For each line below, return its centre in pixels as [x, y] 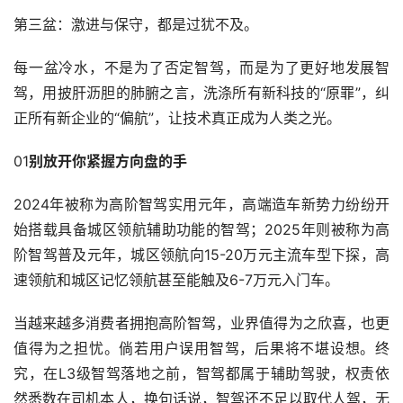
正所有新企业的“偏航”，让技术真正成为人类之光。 [177, 117]
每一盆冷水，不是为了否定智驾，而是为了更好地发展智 [201, 67]
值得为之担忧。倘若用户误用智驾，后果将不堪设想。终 [201, 348]
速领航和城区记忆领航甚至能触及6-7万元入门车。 [176, 279]
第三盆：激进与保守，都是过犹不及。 [136, 24]
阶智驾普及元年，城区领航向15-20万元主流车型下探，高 [201, 254]
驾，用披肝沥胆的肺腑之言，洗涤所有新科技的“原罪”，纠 [201, 92]
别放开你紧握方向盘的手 [108, 161]
